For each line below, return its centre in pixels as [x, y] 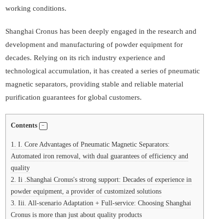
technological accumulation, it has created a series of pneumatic [103, 71]
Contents [24, 125]
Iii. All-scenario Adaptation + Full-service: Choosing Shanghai [104, 203]
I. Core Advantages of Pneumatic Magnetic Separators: [93, 144]
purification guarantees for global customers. [74, 97]
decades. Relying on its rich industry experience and [85, 58]
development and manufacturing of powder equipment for [94, 44]
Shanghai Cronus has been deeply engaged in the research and [101, 31]
